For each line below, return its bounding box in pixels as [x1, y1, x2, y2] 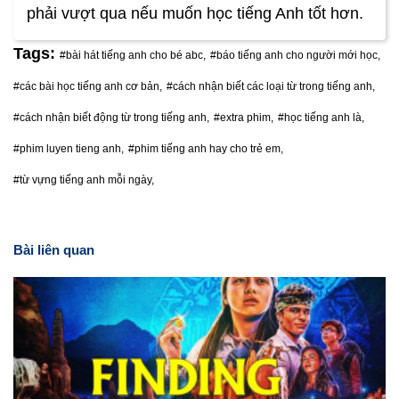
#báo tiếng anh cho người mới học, [210, 48, 380, 61]
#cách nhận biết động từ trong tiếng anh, [13, 110, 209, 124]
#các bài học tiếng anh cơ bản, [13, 79, 162, 93]
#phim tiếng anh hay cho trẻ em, [128, 142, 283, 155]
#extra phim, [214, 110, 273, 124]
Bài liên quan [13, 241, 94, 257]
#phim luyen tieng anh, [13, 142, 124, 155]
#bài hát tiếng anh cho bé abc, [60, 48, 206, 61]
